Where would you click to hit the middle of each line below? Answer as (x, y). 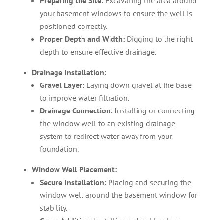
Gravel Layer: (62, 85)
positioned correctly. (73, 26)
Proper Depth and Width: (82, 39)
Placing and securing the (148, 182)
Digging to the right (158, 39)
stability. (53, 208)
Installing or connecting (153, 110)
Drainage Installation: (70, 72)
